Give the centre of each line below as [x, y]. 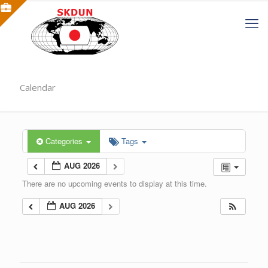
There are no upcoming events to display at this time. [114, 183]
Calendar [38, 87]
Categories [65, 141]
